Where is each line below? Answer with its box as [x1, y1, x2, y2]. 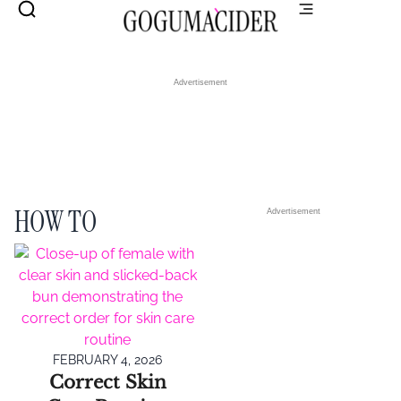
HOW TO [14, 203, 97, 241]
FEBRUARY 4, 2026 [53, 353, 162, 367]
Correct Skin [48, 371, 166, 393]
